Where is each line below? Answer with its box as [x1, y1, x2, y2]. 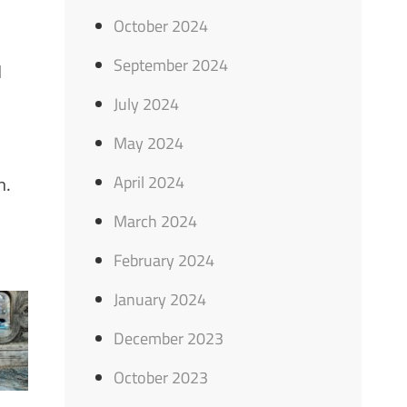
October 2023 [114, 365, 209, 390]
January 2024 [114, 287, 207, 312]
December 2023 [114, 326, 224, 351]
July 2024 [114, 92, 180, 116]
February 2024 [114, 248, 215, 273]
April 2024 [114, 170, 185, 194]
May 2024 [114, 131, 184, 155]
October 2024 [114, 14, 209, 38]
